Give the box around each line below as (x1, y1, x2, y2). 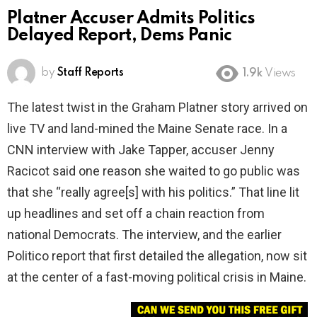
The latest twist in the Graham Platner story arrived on (7, 100, 308, 115)
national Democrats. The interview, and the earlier (7, 227, 282, 243)
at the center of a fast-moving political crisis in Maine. (7, 270, 306, 285)
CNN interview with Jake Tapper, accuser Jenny (7, 142, 275, 158)
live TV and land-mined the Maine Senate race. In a (7, 121, 287, 137)
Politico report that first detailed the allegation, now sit (7, 248, 307, 264)
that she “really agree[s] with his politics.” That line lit (7, 185, 299, 200)
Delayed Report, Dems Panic (7, 27, 232, 45)
